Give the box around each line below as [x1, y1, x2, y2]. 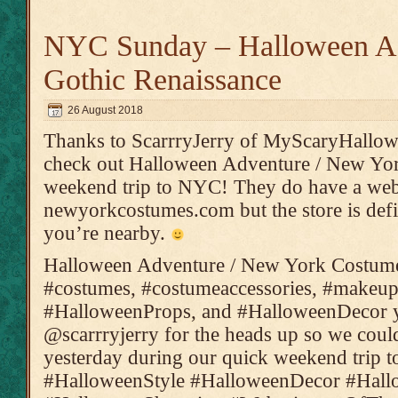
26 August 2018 [68, 104, 143, 116]
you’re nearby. [44, 222, 171, 244]
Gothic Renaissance [44, 63, 282, 96]
